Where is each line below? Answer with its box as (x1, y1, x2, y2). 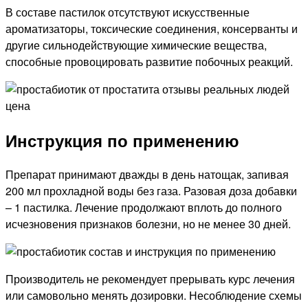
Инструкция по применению (5, 128, 239, 152)
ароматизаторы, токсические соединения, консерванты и (5, 20, 298, 36)
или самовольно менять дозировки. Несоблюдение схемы (5, 287, 302, 303)
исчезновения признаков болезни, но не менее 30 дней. (5, 215, 291, 232)
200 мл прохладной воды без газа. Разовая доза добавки (5, 182, 297, 199)
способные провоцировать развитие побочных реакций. (5, 53, 293, 69)
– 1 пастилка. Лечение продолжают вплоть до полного (5, 199, 282, 215)
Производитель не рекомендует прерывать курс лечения (5, 270, 295, 287)
